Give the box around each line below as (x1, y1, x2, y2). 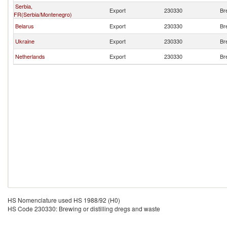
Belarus (15, 22, 34, 30)
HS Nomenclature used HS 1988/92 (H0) (8, 196, 120, 204)
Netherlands (15, 52, 45, 60)
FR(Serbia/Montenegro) (14, 10, 72, 18)
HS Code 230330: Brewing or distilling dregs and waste (8, 204, 160, 213)
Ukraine (15, 37, 34, 45)
